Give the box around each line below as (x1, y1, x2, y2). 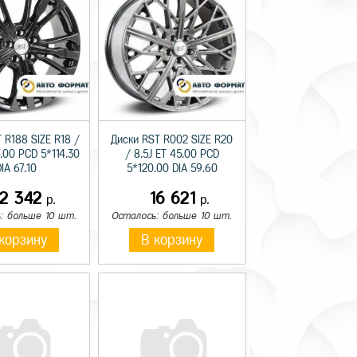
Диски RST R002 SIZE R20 (111, 134, 233, 147)
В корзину (141, 233, 203, 248)
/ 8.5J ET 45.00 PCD (124, 148, 219, 161)
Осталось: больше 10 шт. (112, 210, 233, 222)
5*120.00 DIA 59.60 (126, 163, 218, 175)
